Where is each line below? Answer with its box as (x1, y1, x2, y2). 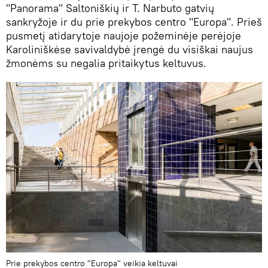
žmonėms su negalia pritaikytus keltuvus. (6, 56, 206, 70)
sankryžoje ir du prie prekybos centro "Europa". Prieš (6, 14, 262, 29)
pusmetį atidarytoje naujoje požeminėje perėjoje (6, 28, 241, 42)
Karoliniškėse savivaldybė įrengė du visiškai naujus (6, 42, 253, 56)
